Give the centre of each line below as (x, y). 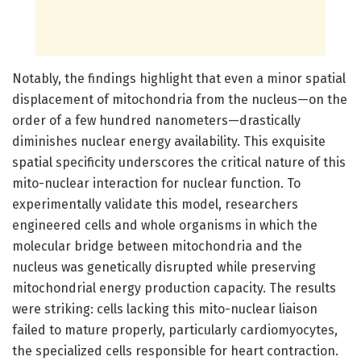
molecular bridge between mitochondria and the (157, 246)
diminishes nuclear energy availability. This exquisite (169, 141)
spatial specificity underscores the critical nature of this (179, 162)
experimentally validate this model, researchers (155, 204)
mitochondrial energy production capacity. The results (174, 288)
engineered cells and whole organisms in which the (165, 225)
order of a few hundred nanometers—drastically (156, 120)
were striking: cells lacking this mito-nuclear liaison (165, 309)
